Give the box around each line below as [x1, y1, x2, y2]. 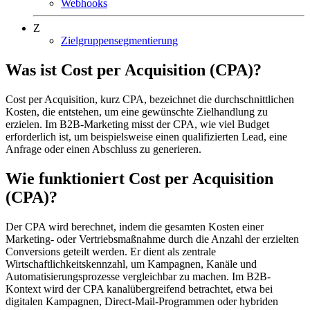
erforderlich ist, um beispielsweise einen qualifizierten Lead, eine [6, 131, 287, 143]
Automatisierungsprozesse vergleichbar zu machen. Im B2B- [6, 270, 271, 282]
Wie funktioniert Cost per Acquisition [6, 169, 273, 188]
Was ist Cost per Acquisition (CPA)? [6, 61, 262, 80]
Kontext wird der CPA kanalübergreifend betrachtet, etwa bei [6, 282, 273, 295]
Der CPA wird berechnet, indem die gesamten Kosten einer [6, 220, 264, 232]
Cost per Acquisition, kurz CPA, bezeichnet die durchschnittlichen [6, 93, 294, 106]
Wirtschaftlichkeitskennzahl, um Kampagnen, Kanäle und [6, 257, 257, 270]
